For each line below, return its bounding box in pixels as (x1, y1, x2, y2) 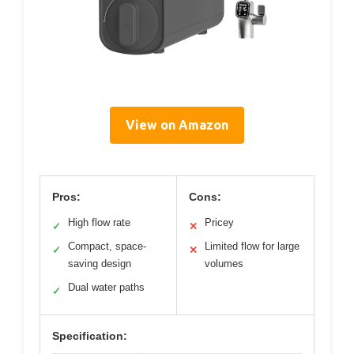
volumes (205, 257, 243, 269)
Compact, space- (68, 239, 146, 252)
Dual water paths (68, 281, 145, 293)
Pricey (205, 216, 234, 228)
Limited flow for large (205, 239, 299, 252)
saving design (68, 257, 131, 269)
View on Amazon (126, 117, 228, 132)
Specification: (52, 329, 127, 342)
